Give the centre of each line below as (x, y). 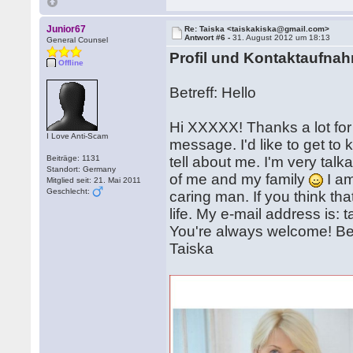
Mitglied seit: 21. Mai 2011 (94, 180)
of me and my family (240, 179)
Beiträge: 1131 (74, 158)
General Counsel (78, 40)
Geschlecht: (70, 191)
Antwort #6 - (209, 37)
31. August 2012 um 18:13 (282, 37)
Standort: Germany (82, 169)
